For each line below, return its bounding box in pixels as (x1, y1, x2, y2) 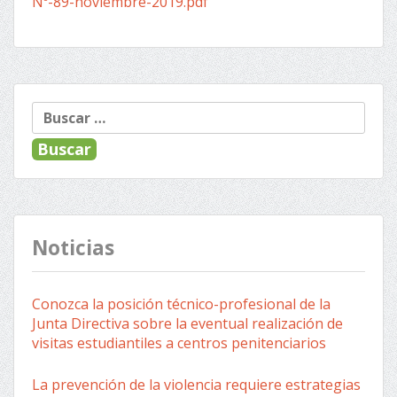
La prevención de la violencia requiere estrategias (32, 374, 361, 394)
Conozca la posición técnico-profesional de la (32, 293, 331, 314)
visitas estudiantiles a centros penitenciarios (32, 332, 326, 353)
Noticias (32, 233, 114, 261)
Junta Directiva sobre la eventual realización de (32, 313, 343, 333)
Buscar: (31, 100, 82, 121)
